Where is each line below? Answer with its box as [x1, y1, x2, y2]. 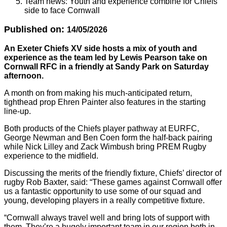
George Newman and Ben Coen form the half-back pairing [4, 133, 212, 142]
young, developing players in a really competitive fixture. [4, 196, 205, 205]
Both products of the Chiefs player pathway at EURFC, [4, 124, 199, 133]
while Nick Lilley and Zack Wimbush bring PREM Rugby [4, 142, 206, 151]
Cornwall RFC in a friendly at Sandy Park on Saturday [4, 62, 209, 71]
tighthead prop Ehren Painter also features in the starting [4, 98, 206, 106]
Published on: [4, 24, 64, 34]
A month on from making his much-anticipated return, [4, 89, 192, 97]
